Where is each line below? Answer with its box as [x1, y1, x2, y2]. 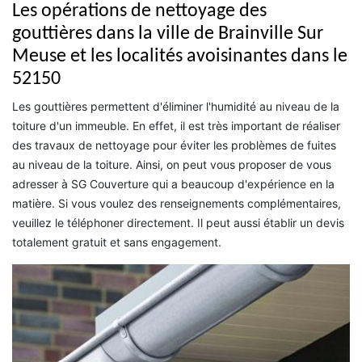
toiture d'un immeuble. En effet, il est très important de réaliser [12, 118, 340, 133]
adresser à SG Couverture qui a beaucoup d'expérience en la [12, 176, 335, 191]
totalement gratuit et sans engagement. [12, 234, 221, 249]
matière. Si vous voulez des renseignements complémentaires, [12, 196, 341, 210]
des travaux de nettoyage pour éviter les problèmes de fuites [12, 137, 336, 152]
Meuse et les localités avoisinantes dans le [12, 46, 347, 66]
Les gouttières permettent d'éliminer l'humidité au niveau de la [12, 99, 339, 113]
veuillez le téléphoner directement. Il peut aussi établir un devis [12, 215, 344, 229]
